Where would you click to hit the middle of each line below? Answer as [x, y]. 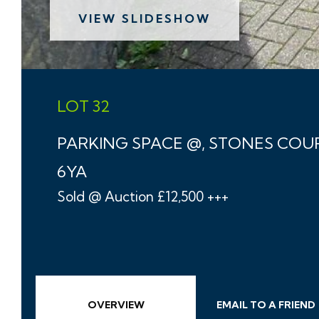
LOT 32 [84, 106]
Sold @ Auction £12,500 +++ [143, 197]
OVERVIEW [116, 305]
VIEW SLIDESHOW [145, 19]
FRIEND [296, 305]
